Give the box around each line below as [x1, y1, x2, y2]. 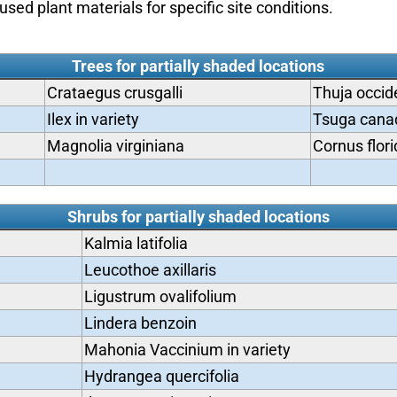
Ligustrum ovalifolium [83, 287, 237, 306]
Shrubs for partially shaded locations [66, 207, 330, 226]
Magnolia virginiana [46, 136, 184, 155]
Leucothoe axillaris [83, 261, 216, 279]
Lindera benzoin [83, 314, 197, 332]
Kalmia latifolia [83, 234, 188, 253]
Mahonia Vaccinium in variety [83, 340, 291, 359]
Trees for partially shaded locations [72, 57, 325, 75]
